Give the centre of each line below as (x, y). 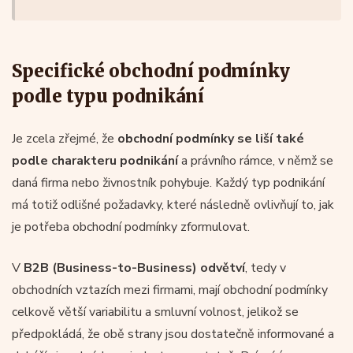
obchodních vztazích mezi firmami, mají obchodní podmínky (170, 290)
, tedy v (266, 268)
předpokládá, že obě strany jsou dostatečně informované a (173, 334)
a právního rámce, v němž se (256, 160)
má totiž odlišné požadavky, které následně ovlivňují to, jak (173, 204)
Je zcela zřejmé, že (65, 138)
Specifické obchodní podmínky (151, 71)
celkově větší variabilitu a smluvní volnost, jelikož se (155, 312)
